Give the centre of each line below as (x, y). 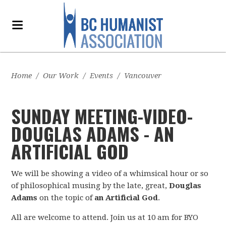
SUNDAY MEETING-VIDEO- (102, 116)
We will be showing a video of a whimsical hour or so (110, 174)
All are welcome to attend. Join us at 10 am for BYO (105, 217)
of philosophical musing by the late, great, (90, 186)
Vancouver (143, 76)
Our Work (61, 76)
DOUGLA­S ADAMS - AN (93, 133)
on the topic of (66, 198)
